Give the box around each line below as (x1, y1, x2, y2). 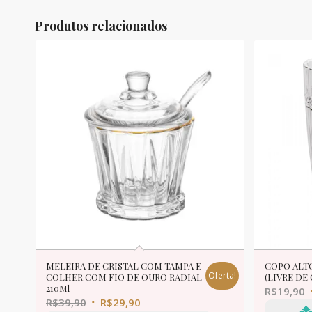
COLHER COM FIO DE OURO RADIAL (46, 270, 202, 283)
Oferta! (208, 269, 236, 281)
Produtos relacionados (35, 17, 167, 34)
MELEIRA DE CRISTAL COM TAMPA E (46, 259, 201, 272)
